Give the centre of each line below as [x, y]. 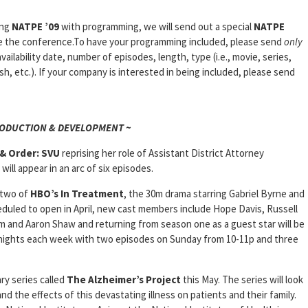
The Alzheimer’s [105, 280]
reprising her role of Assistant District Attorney [162, 153]
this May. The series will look [242, 280]
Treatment [98, 194]
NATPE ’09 [35, 27]
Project [163, 280]
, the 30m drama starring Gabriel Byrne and [214, 194]
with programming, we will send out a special [156, 27]
